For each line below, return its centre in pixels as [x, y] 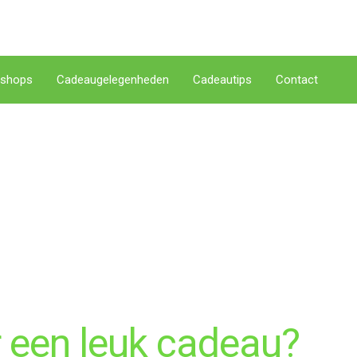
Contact [297, 80]
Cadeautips [222, 80]
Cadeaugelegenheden [113, 80]
